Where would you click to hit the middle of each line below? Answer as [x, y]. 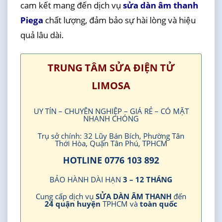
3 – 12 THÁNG [148, 179]
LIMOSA [111, 86]
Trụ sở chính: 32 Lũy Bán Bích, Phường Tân [111, 136]
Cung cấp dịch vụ [66, 196]
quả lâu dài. [42, 35]
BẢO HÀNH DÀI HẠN [86, 179]
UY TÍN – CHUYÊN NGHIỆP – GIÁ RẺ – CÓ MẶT [111, 111]
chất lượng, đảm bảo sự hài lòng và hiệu [120, 20]
